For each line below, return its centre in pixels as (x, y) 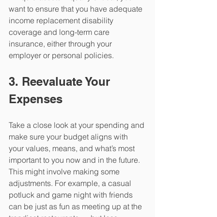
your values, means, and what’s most (73, 148)
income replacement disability (62, 21)
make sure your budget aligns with (69, 137)
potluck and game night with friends (72, 195)
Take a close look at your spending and (77, 125)
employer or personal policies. (61, 55)
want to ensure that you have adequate (77, 9)
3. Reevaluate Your (61, 82)
